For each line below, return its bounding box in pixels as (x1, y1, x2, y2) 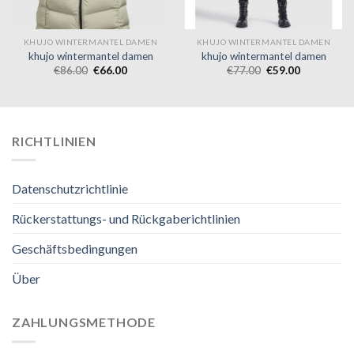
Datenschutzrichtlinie (12, 181, 128, 197)
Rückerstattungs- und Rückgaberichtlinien (12, 211, 240, 227)
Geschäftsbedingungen (12, 241, 137, 257)
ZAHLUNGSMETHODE (12, 314, 156, 330)
